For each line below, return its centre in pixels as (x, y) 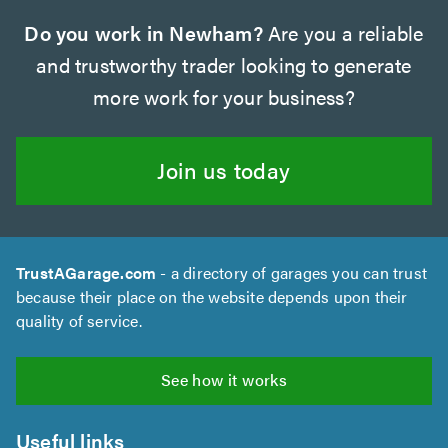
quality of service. (79, 321)
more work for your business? (224, 97)
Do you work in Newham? (143, 33)
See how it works (224, 380)
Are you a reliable (343, 33)
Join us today (224, 170)
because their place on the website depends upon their (212, 297)
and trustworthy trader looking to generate (224, 65)
